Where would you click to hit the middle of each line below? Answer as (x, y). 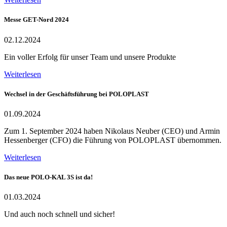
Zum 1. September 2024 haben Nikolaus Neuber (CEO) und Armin (112, 131)
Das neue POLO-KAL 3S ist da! (48, 177)
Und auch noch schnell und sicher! (60, 214)
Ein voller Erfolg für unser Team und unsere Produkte (90, 57)
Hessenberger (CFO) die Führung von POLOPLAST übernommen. (113, 140)
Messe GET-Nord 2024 (36, 20)
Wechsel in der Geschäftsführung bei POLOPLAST (77, 94)
